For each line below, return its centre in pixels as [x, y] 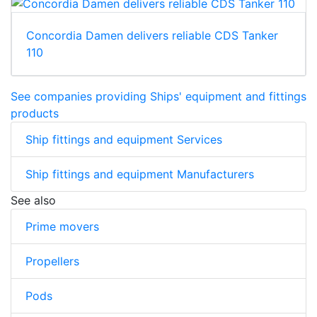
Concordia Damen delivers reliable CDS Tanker [152, 35]
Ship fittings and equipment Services [124, 139]
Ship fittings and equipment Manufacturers [140, 174]
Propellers [52, 261]
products [35, 113]
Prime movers [62, 226]
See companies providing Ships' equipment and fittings [158, 96]
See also [33, 200]
